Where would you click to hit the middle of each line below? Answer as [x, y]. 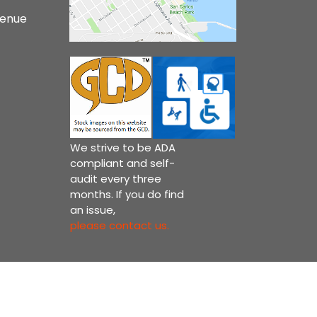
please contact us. [119, 226]
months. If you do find [127, 195]
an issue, [92, 210]
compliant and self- [122, 163]
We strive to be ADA [122, 148]
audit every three [115, 179]
